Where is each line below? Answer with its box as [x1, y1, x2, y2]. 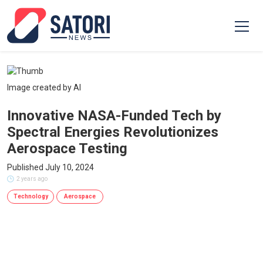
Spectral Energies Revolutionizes [7, 124, 218, 140]
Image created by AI [7, 83, 81, 92]
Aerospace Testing [7, 140, 127, 157]
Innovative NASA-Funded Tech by [7, 107, 221, 124]
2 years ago [16, 176, 48, 182]
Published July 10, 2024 [7, 163, 94, 172]
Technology [13, 193, 48, 200]
